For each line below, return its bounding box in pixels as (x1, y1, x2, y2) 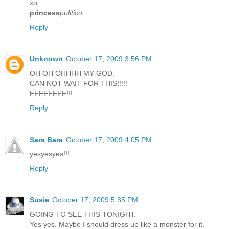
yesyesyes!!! (30, 149, 70, 158)
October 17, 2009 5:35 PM (52, 195, 138, 204)
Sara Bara (30, 135, 63, 144)
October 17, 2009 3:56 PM (66, 54, 152, 63)
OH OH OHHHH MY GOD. (30, 68, 114, 77)
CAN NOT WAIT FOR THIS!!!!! (30, 79, 127, 87)
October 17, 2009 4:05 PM (66, 135, 152, 144)
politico (60, 8, 82, 17)
